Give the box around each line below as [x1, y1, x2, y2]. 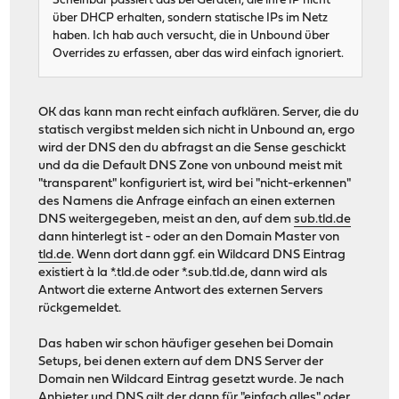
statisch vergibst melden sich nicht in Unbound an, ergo [38, 123, 355, 137]
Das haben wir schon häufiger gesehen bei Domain [38, 337, 334, 351]
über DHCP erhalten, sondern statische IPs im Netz [53, 12, 329, 24]
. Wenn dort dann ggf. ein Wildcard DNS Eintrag [71, 248, 346, 262]
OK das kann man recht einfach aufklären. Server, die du [38, 105, 360, 119]
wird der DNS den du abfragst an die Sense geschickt [38, 141, 346, 155]
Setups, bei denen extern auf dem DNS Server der [38, 354, 324, 369]
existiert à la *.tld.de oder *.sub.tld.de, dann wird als [38, 265, 329, 280]
